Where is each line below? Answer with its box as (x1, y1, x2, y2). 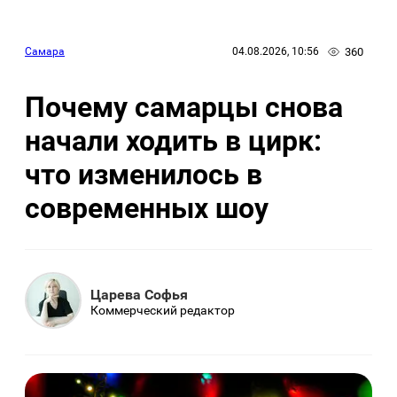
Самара (25, 45, 65, 58)
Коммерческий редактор (90, 303, 235, 318)
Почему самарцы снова (25, 90, 343, 125)
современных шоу (25, 191, 269, 226)
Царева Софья (90, 286, 188, 304)
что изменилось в (25, 158, 262, 192)
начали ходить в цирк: (25, 124, 322, 159)
